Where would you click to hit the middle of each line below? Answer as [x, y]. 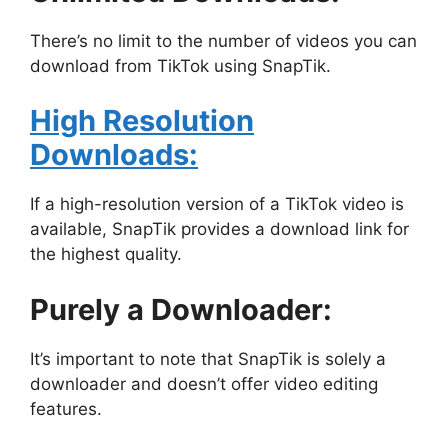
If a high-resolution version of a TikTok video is [217, 204]
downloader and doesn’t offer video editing [204, 383]
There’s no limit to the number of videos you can [223, 40]
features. [66, 408]
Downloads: [114, 155]
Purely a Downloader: [181, 309]
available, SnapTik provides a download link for [219, 229]
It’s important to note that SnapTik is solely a [208, 358]
